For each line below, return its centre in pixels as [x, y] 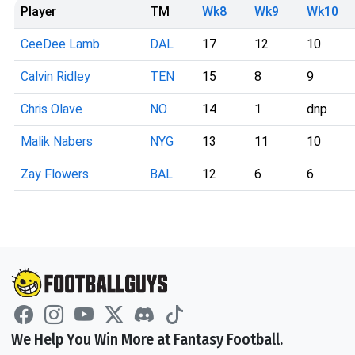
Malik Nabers [57, 141]
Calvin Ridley [55, 76]
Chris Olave [52, 109]
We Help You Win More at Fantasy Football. [147, 339]
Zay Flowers [55, 174]
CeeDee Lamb [60, 44]
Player [38, 11]
